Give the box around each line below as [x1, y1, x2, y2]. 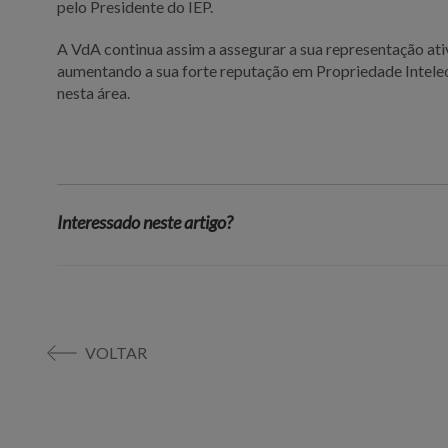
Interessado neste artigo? [57, 210, 234, 233]
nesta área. [57, 82, 131, 102]
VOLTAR [85, 342, 147, 362]
